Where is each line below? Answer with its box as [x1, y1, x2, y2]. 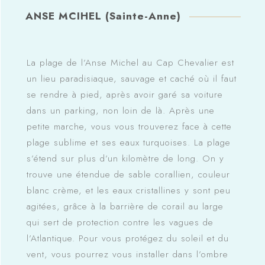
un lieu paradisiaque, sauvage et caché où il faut [26, 72, 237, 86]
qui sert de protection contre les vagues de [26, 216, 214, 230]
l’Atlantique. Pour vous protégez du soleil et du [26, 232, 229, 245]
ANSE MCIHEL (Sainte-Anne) [25, 8, 181, 24]
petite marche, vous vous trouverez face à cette [26, 120, 232, 134]
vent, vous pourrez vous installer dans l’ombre [26, 248, 228, 261]
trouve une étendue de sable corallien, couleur [26, 168, 230, 182]
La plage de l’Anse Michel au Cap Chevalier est [26, 56, 234, 70]
